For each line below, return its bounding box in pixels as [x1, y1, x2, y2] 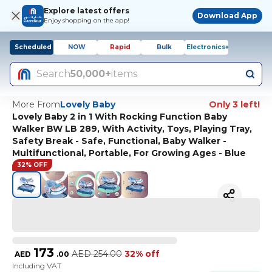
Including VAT [12, 261, 61, 270]
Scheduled [14, 43, 52, 51]
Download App [197, 11, 257, 20]
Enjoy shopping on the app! [44, 16, 129, 24]
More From [12, 99, 60, 110]
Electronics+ [186, 43, 229, 51]
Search [36, 68, 70, 80]
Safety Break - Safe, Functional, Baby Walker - [12, 135, 226, 146]
